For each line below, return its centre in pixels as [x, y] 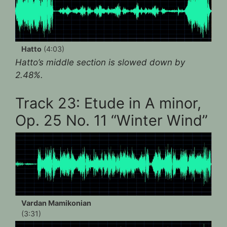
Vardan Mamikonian [56, 203]
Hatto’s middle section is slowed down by [100, 63]
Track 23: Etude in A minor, [108, 103]
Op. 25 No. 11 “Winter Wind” [111, 120]
